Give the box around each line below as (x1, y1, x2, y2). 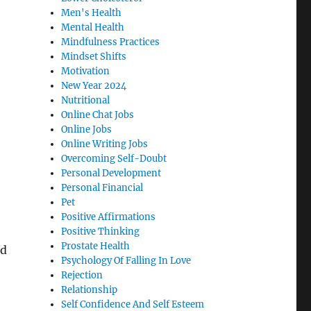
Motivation (61, 65, 110, 78)
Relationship (61, 284, 118, 296)
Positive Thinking (61, 226, 140, 238)
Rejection (61, 269, 103, 282)
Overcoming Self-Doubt (61, 153, 167, 165)
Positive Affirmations (61, 211, 156, 224)
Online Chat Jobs (61, 109, 135, 121)
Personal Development (61, 167, 162, 180)
